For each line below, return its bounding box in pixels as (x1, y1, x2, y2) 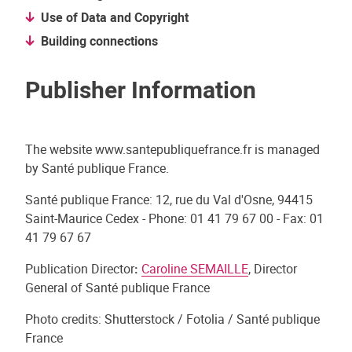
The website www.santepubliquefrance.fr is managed (25, 141, 320, 158)
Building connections (49, 32, 158, 49)
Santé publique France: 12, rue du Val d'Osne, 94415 (25, 191, 313, 208)
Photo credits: (25, 310, 101, 328)
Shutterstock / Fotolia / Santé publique (104, 310, 320, 328)
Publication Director (25, 260, 134, 277)
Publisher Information (25, 73, 256, 105)
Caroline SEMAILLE (141, 260, 248, 277)
